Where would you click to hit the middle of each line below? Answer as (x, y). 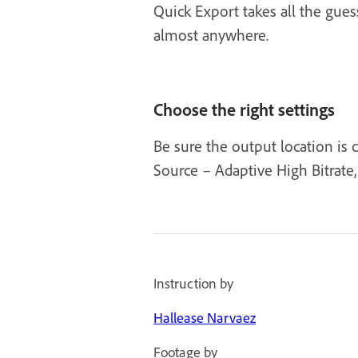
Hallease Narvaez (205, 318)
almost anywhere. (211, 35)
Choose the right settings (244, 109)
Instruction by (193, 283)
